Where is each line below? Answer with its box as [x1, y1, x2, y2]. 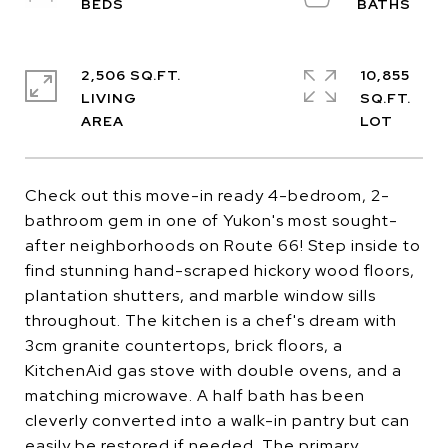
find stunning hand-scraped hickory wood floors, [25, 260, 415, 281]
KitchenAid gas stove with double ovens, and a [25, 360, 402, 381]
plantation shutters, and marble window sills [25, 285, 376, 306]
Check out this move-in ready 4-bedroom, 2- [25, 185, 390, 206]
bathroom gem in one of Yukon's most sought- [25, 210, 398, 231]
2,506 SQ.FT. [81, 66, 181, 84]
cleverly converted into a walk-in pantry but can [25, 410, 410, 431]
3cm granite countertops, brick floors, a [25, 335, 343, 356]
